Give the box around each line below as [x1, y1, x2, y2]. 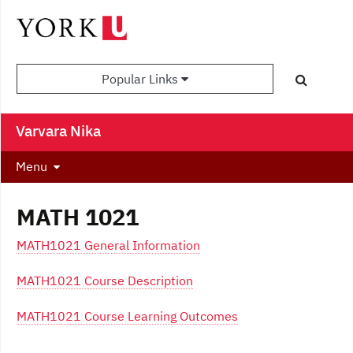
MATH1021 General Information [17, 237, 200, 254]
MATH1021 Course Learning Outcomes [17, 308, 238, 325]
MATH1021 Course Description [17, 273, 193, 289]
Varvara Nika [16, 121, 101, 141]
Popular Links [102, 71, 182, 87]
